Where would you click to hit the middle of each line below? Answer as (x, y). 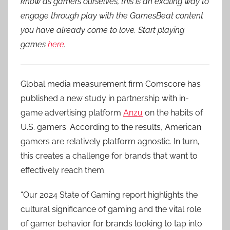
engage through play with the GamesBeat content (112, 16)
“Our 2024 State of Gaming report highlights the (109, 195)
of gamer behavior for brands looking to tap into (111, 224)
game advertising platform (72, 113)
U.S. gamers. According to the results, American (111, 127)
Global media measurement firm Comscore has (111, 84)
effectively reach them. (63, 170)
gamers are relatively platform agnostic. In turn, (110, 141)
